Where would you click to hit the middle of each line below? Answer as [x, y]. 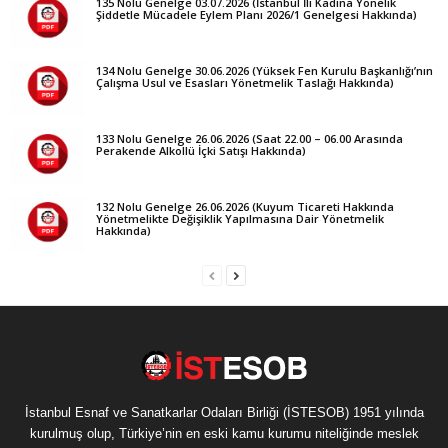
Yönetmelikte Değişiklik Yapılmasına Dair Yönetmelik [240, 219]
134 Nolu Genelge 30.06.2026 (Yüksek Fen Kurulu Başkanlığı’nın [264, 71]
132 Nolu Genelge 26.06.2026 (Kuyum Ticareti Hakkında [245, 207]
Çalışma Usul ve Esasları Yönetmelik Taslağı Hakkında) [245, 83]
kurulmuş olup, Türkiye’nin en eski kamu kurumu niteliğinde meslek [224, 434]
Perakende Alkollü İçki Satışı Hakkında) [201, 151]
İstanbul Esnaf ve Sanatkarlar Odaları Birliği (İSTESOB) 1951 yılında [224, 413]
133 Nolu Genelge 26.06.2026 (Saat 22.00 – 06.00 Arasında [249, 139]
